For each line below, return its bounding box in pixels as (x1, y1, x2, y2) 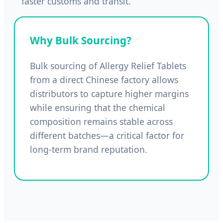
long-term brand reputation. (30, 143, 147, 155)
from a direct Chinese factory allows (30, 73, 178, 86)
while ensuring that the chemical (30, 101, 165, 113)
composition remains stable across (30, 115, 173, 127)
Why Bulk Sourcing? (30, 33, 131, 48)
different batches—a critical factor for (30, 129, 184, 141)
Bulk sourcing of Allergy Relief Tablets (30, 59, 186, 72)
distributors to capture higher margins (30, 87, 189, 100)
